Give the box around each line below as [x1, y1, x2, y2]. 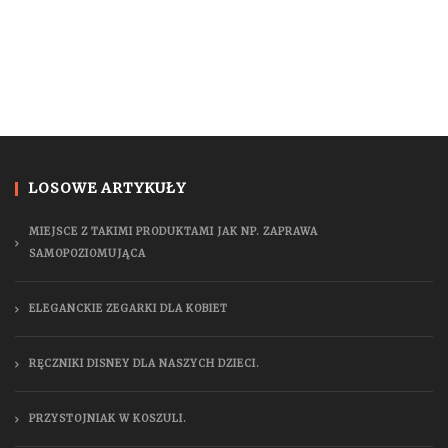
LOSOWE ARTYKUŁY [28, 179, 186, 197]
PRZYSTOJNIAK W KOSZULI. [29, 412, 187, 425]
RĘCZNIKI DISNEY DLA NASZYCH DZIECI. [29, 357, 260, 370]
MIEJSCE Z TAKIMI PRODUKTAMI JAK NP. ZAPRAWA [29, 225, 318, 238]
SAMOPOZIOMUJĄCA [29, 247, 146, 260]
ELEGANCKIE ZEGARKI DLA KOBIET [29, 302, 228, 315]
